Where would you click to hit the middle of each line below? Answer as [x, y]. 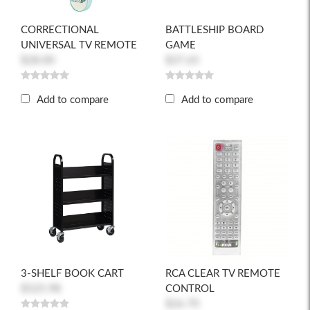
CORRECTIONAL [60, 30]
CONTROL [190, 289]
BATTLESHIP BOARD [215, 30]
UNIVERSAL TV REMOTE [79, 45]
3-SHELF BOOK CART [72, 274]
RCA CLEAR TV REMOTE [223, 274]
